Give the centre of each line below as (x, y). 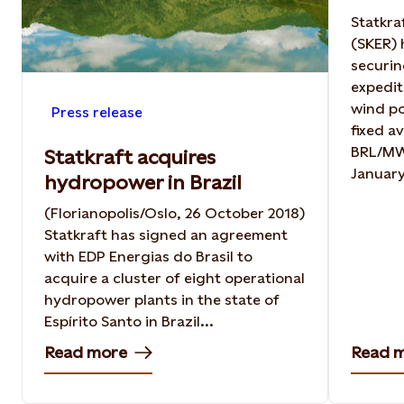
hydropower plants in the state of (162, 300)
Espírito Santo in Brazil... (129, 321)
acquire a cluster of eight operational (174, 278)
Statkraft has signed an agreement (166, 235)
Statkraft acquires (130, 157)
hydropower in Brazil (143, 183)
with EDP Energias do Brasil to (148, 257)
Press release (97, 112)
